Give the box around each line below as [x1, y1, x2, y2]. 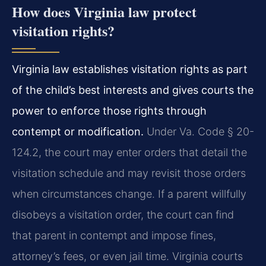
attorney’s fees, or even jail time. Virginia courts [12, 250, 243, 263]
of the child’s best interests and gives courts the [12, 84, 254, 97]
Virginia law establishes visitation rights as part [12, 63, 248, 76]
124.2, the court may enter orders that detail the [12, 146, 247, 159]
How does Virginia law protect [12, 1, 197, 23]
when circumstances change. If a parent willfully [12, 188, 246, 201]
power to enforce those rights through [12, 104, 207, 118]
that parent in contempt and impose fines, [12, 229, 216, 242]
